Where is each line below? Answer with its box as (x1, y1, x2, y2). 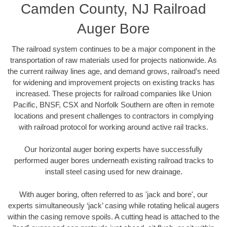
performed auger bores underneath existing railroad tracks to (14, 156, 213, 165)
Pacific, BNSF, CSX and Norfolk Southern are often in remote (13, 100, 214, 109)
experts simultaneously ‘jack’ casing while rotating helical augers (8, 201, 219, 210)
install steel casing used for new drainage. (45, 167, 182, 176)
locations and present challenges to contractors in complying (14, 111, 213, 120)
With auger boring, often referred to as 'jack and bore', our (19, 190, 208, 199)
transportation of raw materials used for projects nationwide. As (10, 55, 217, 64)
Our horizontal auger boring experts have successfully (24, 145, 203, 154)
